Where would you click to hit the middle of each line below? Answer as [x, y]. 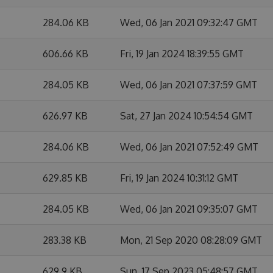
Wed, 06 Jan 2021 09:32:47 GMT [189, 23]
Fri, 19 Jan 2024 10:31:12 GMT [179, 178]
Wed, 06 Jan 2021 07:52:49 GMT [189, 147]
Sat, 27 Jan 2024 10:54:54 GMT [186, 116]
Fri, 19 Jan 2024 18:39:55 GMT [182, 54]
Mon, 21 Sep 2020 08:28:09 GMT [191, 240]
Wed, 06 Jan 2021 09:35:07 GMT [189, 209]
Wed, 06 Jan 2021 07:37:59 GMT [189, 85]
